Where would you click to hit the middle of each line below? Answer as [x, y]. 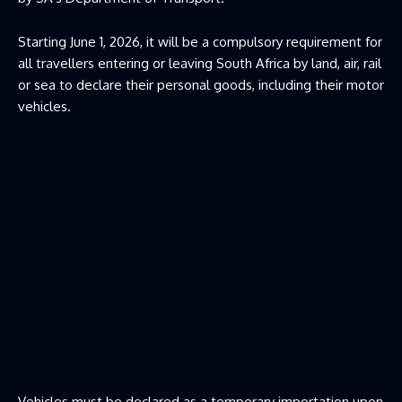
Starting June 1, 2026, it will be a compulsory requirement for [200, 41]
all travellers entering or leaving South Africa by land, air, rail [200, 63]
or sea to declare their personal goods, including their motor [201, 84]
